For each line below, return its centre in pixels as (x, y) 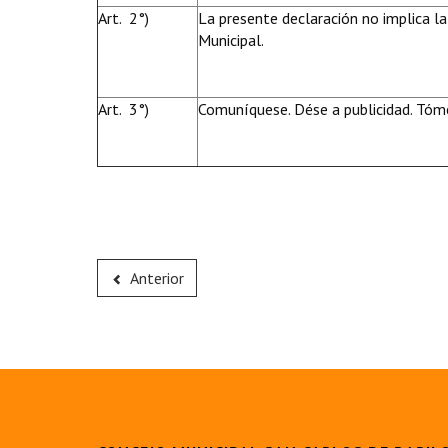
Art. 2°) (123, 18)
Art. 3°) (123, 109)
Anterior (156, 278)
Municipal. (231, 40)
